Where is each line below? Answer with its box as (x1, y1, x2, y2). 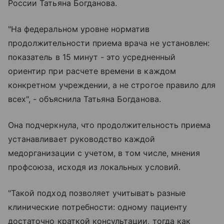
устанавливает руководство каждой (8, 134, 155, 144)
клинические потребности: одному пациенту (8, 202, 187, 212)
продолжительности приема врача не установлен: (8, 38, 210, 48)
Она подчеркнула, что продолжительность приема (8, 120, 211, 130)
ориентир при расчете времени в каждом (8, 66, 176, 76)
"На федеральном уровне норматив (8, 24, 150, 34)
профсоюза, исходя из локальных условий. (8, 162, 180, 172)
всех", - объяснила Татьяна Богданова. (8, 94, 161, 104)
